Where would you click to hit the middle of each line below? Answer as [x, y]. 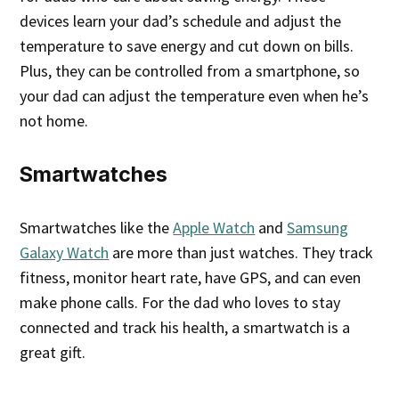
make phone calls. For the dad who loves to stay [180, 302]
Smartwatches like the [97, 227]
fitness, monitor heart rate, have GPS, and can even [191, 277]
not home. [54, 120]
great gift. [53, 352]
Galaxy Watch [65, 252]
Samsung [318, 227]
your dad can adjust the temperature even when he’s [195, 95]
